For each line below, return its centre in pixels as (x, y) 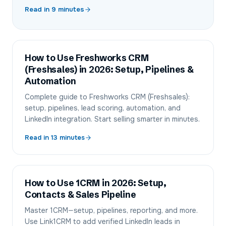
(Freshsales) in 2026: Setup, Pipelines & (109, 70)
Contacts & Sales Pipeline (80, 195)
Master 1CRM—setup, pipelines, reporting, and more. (111, 210)
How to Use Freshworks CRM (87, 58)
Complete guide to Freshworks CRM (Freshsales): (107, 97)
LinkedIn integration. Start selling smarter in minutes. (112, 119)
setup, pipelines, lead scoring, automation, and (103, 108)
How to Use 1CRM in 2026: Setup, (96, 183)
